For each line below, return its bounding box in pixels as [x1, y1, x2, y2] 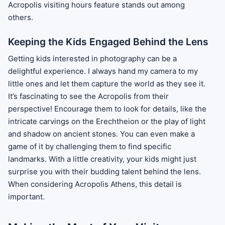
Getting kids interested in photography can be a [8, 54, 177, 64]
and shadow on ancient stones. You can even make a [8, 129, 195, 139]
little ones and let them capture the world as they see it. [8, 79, 205, 89]
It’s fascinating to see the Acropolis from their [8, 91, 169, 101]
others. [8, 12, 33, 22]
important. [8, 192, 45, 202]
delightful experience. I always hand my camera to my [8, 66, 198, 76]
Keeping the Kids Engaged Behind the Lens [8, 35, 208, 48]
